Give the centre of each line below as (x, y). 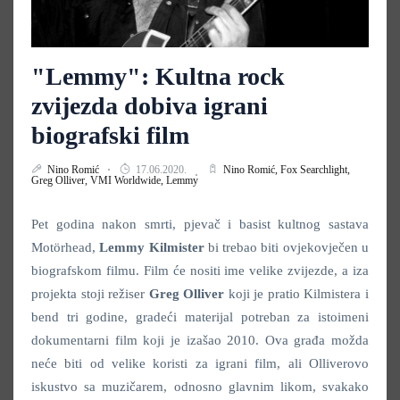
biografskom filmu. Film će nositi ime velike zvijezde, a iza (200, 270)
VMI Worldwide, (128, 180)
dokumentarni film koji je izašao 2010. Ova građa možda (200, 340)
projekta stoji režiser (90, 293)
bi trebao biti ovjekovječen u (287, 247)
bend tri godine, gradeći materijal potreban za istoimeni (200, 317)
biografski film (110, 135)
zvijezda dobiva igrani (150, 105)
